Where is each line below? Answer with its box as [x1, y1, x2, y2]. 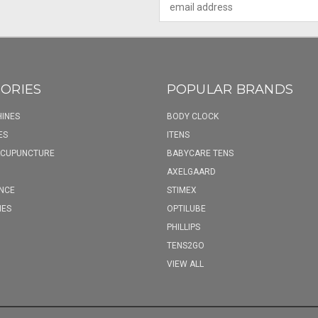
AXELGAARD [166, 166, 216, 177]
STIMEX [166, 185, 197, 195]
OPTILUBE [166, 203, 206, 214]
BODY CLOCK [166, 111, 219, 121]
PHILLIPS [166, 221, 200, 232]
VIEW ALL [166, 258, 204, 269]
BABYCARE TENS [166, 148, 234, 158]
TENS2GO [166, 240, 204, 251]
